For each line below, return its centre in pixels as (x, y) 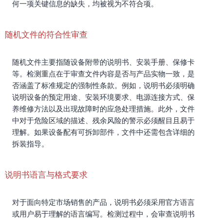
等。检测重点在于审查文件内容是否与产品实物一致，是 (103, 74)
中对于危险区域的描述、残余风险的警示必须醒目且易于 (103, 120)
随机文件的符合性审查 (46, 35)
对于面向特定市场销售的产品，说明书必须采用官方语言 (103, 202)
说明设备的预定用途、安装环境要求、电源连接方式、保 (103, 97)
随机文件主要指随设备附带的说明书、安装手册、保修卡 (103, 62)
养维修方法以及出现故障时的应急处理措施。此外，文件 (103, 109)
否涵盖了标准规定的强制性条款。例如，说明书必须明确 (103, 85)
